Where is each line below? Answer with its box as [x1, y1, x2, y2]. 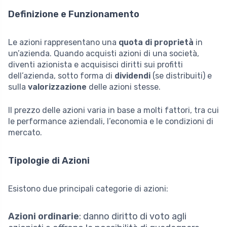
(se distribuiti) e [150, 70, 212, 81]
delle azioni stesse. [87, 82, 161, 92]
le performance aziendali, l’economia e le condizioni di [8, 116, 213, 126]
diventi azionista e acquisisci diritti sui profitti [8, 59, 183, 69]
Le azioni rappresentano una [8, 37, 119, 47]
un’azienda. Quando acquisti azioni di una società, [8, 48, 199, 58]
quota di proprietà [119, 37, 194, 47]
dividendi [115, 70, 150, 81]
